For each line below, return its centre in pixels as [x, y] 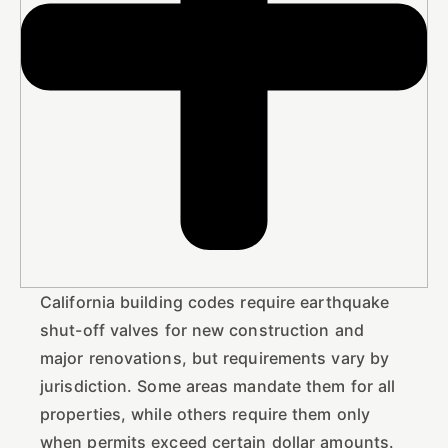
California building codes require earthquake [215, 301]
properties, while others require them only [205, 413]
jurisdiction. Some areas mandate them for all [218, 385]
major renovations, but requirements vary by [215, 357]
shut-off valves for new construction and [202, 329]
